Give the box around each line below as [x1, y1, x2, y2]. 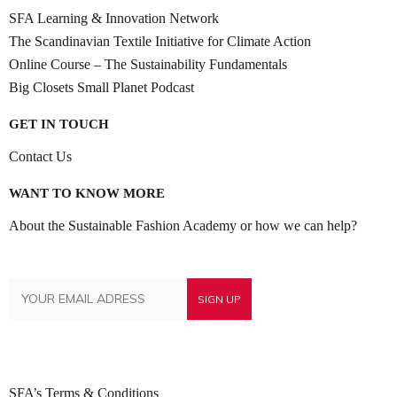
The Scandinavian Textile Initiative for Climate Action [9, 34, 311, 50]
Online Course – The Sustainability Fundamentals [9, 57, 287, 73]
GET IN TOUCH [9, 117, 109, 132]
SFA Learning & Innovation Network [9, 11, 219, 27]
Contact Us [9, 149, 72, 165]
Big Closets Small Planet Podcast [9, 80, 194, 96]
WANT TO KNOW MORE [9, 186, 165, 201]
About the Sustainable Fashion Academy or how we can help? [9, 218, 357, 234]
